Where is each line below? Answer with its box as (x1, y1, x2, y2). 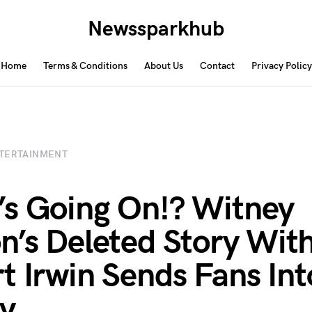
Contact (199, 60, 235, 72)
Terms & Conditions (42, 60, 127, 72)
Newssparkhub (87, 17, 224, 42)
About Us (143, 60, 183, 72)
